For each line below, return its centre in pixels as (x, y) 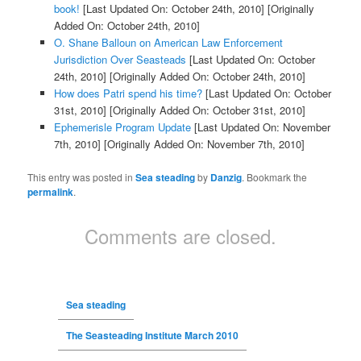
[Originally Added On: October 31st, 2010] (205, 110)
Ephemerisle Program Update (122, 127)
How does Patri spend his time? (128, 93)
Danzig (226, 177)
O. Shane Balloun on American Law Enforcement (168, 43)
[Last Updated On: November (260, 127)
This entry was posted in (82, 176)
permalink (51, 191)
